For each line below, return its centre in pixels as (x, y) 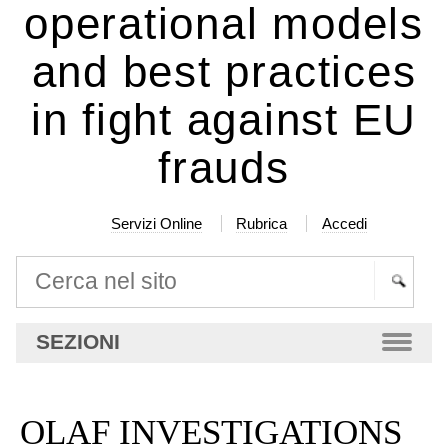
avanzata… (60, 342)
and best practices (224, 71)
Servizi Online (156, 223)
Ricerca (45, 318)
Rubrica (262, 223)
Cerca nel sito (69, 266)
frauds (224, 167)
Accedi (345, 223)
